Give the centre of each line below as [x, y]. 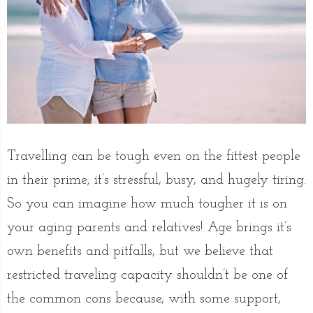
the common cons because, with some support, [144, 299]
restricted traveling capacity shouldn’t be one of [147, 275]
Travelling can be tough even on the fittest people [154, 156]
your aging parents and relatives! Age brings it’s [149, 227]
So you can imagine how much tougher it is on [147, 204]
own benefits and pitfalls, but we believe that [140, 251]
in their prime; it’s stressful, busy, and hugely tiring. [156, 180]
